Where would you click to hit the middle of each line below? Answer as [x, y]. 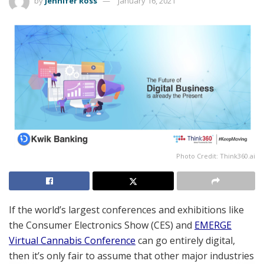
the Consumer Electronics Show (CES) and [102, 225]
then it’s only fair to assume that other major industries [131, 255]
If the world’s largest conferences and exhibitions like [126, 209]
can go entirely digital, [185, 240]
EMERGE [213, 225]
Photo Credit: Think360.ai [216, 156]
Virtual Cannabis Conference [72, 240]
